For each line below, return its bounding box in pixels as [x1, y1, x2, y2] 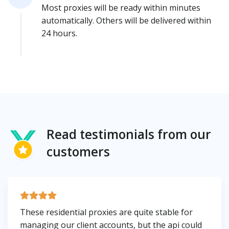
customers [47, 143, 110, 161]
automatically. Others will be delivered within [41, 15, 211, 27]
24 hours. [41, 28, 77, 39]
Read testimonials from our [47, 126, 211, 143]
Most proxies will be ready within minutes [41, 2, 200, 14]
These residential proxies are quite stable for [20, 207, 193, 218]
